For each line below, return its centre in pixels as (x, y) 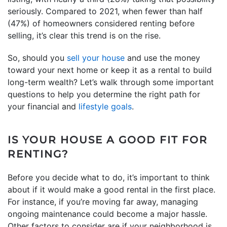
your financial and (43, 106)
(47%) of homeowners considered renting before (101, 23)
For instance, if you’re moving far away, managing (103, 201)
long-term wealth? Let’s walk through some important (111, 82)
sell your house (96, 58)
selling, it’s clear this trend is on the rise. (84, 35)
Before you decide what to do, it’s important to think (109, 177)
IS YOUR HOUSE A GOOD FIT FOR (108, 140)
